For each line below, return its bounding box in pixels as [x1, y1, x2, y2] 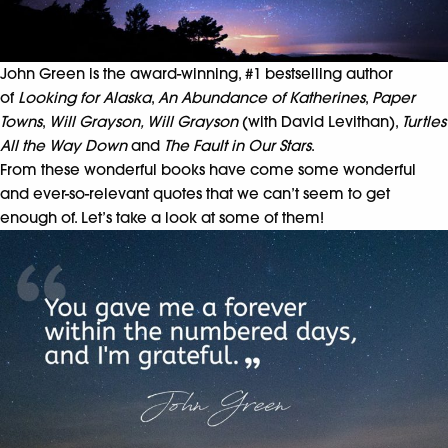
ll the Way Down [10, 136, 127, 156]
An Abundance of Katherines [158, 88, 365, 108]
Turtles [402, 112, 446, 132]
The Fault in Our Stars [164, 136, 311, 156]
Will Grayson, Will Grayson [49, 112, 238, 132]
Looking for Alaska [18, 88, 151, 108]
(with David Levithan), [238, 112, 402, 132]
